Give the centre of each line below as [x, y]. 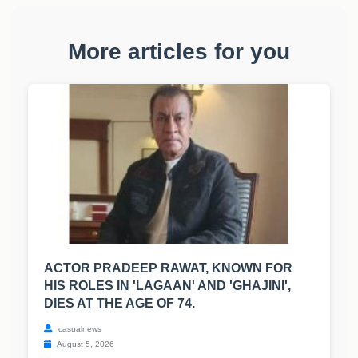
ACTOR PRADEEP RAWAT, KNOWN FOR [168, 268]
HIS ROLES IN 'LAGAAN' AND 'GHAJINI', [167, 286]
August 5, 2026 [85, 344]
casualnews [79, 329]
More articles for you [179, 52]
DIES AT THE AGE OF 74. [119, 304]
